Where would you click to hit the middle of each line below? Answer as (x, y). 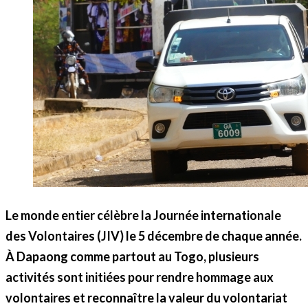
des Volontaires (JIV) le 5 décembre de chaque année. (154, 235)
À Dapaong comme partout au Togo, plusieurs (132, 256)
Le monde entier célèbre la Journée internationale (143, 215)
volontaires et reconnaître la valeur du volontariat (146, 297)
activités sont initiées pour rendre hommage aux (140, 277)
